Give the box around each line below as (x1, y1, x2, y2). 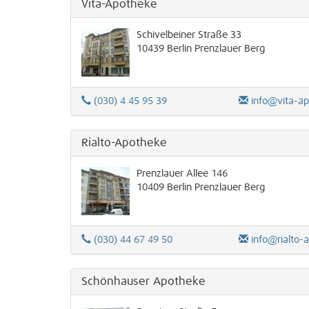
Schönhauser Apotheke (81, 276, 206, 287)
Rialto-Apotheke (81, 137, 167, 148)
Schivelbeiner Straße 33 (137, 30, 241, 40)
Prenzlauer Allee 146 (137, 169, 228, 179)
